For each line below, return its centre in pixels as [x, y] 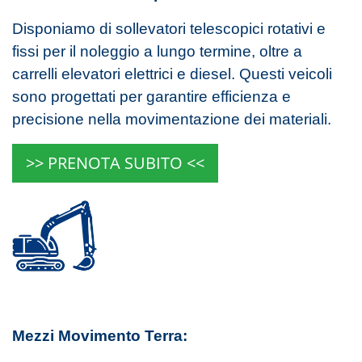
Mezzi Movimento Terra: [100, 336]
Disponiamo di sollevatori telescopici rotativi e [169, 28]
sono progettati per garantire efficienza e [152, 96]
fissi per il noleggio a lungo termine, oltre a [157, 51]
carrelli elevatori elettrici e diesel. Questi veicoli [172, 74]
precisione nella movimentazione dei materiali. [172, 119]
